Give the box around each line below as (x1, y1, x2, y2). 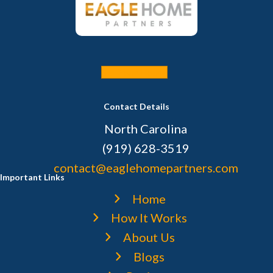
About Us (122, 230, 175, 244)
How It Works (110, 210, 187, 225)
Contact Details (104, 101, 169, 112)
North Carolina (104, 121, 187, 136)
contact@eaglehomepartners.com (53, 160, 238, 175)
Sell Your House (101, 66, 167, 78)
